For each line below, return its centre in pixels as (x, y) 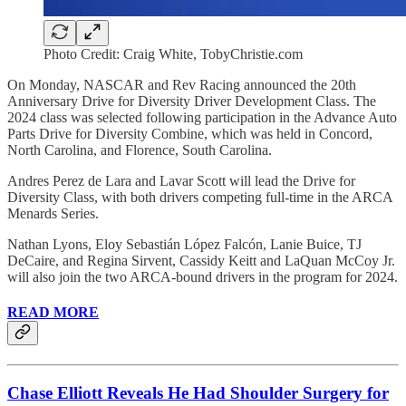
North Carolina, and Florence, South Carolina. (140, 150)
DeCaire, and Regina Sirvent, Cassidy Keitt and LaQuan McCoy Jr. (201, 260)
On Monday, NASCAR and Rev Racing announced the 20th (182, 84)
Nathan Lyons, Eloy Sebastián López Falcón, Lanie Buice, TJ (184, 244)
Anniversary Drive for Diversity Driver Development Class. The (192, 101)
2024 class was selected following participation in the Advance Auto (202, 117)
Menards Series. (53, 213)
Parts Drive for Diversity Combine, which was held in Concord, (190, 133)
